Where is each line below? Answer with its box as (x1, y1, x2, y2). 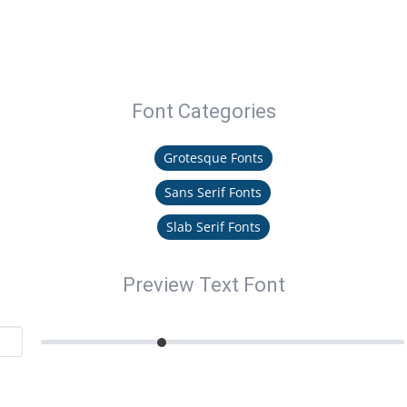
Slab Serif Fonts (165, 218, 261, 235)
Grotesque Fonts (163, 149, 263, 166)
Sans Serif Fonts (164, 184, 262, 201)
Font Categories (131, 100, 276, 123)
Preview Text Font (122, 273, 285, 296)
